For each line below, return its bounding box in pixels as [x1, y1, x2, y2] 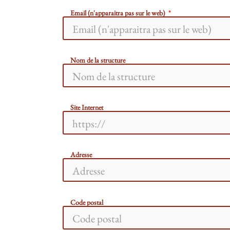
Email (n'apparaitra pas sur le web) [70, 8, 165, 17]
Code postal [70, 197, 103, 207]
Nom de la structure [70, 55, 125, 65]
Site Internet [70, 103, 103, 112]
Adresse [70, 150, 92, 160]
